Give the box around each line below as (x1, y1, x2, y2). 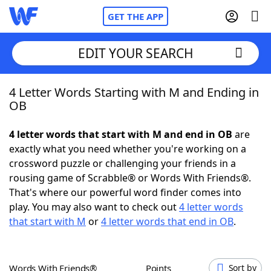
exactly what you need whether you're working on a (9, 142, 246, 155)
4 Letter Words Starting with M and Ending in (9, 84, 259, 100)
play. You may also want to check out (9, 200, 179, 214)
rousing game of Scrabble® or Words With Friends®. (9, 171, 251, 184)
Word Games (33, 250, 96, 264)
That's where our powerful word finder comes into (9, 186, 241, 199)
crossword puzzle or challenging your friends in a (9, 157, 236, 170)
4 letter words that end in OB (101, 215, 233, 228)
